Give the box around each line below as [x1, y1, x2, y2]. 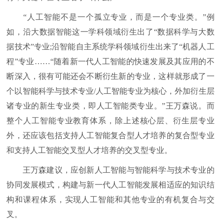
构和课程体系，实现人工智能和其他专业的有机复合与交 [6, 195, 215, 204]
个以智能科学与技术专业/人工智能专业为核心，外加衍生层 [6, 87, 215, 95]
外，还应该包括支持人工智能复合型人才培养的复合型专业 [6, 131, 215, 140]
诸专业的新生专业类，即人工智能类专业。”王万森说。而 [6, 102, 215, 110]
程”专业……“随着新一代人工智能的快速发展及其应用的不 [6, 57, 215, 66]
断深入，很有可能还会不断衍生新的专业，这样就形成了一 [6, 72, 215, 80]
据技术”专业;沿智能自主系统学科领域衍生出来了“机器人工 [6, 42, 215, 51]
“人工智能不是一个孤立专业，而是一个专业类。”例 [6, 13, 215, 21]
